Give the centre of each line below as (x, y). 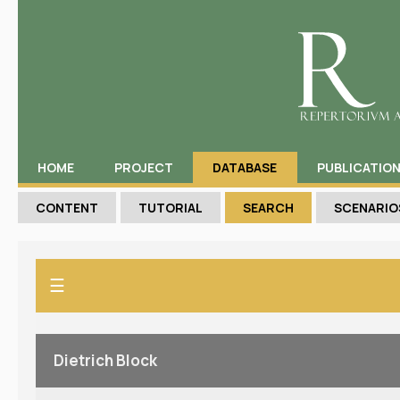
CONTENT (67, 208)
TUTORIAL (171, 208)
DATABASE (245, 167)
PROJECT (143, 167)
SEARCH (268, 208)
